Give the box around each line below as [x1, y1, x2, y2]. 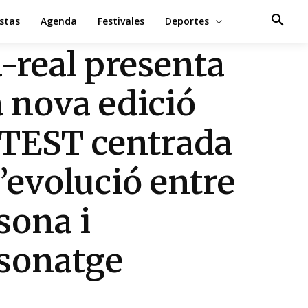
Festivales [97, 14, 144, 27]
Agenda [40, 14, 77, 27]
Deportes [164, 14, 209, 27]
